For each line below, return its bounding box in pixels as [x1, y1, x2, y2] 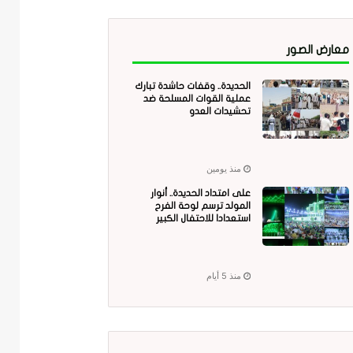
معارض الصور [286, 43, 349, 57]
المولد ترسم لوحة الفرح [154, 201, 251, 211]
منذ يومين [206, 163, 241, 175]
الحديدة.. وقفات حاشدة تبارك [134, 81, 251, 91]
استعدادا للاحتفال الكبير [155, 214, 251, 224]
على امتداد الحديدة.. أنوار [150, 188, 251, 199]
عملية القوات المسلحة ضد [143, 94, 251, 104]
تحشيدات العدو [188, 106, 251, 117]
